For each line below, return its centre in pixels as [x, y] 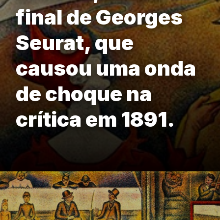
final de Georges [99, 17]
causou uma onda [106, 68]
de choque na [84, 94]
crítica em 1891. [95, 119]
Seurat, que [75, 43]
